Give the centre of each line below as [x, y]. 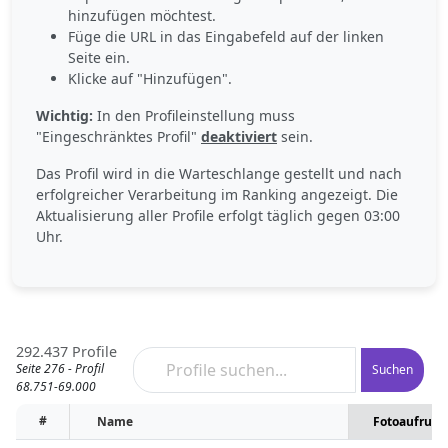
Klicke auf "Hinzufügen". [150, 78]
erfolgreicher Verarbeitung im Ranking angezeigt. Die [217, 194]
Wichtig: [64, 115]
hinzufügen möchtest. [142, 15]
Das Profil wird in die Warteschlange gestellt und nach [219, 173]
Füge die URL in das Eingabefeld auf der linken [226, 36]
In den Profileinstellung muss [194, 115]
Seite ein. [99, 57]
